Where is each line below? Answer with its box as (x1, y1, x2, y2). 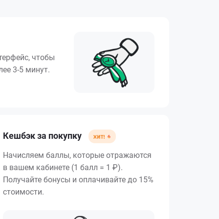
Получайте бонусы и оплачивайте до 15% (3, 175, 153, 185)
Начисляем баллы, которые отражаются (3, 151, 152, 160)
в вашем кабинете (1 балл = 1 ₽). (3, 163, 123, 173)
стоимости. (3, 187, 44, 197)
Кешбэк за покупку (3, 131, 84, 141)
